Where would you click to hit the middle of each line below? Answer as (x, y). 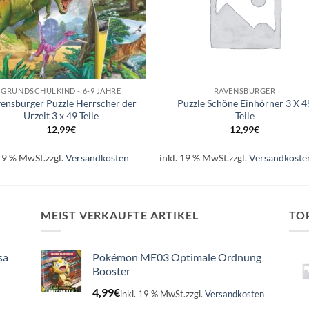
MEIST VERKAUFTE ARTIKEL (120, 215)
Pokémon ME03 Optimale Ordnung (177, 257)
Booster (111, 271)
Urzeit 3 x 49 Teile (61, 116)
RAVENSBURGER (245, 91)
